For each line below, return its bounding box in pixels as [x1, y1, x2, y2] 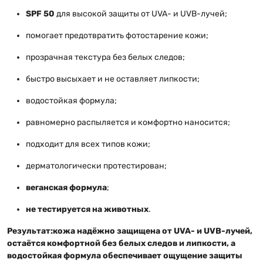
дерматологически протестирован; [26, 160, 167, 171]
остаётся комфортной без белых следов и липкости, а [7, 238, 235, 248]
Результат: [7, 225, 53, 236]
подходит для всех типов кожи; [26, 139, 150, 149]
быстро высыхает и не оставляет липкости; [26, 73, 200, 84]
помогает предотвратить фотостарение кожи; [26, 30, 208, 41]
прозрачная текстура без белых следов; [26, 52, 185, 62]
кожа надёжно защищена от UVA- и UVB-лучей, [53, 225, 252, 236]
